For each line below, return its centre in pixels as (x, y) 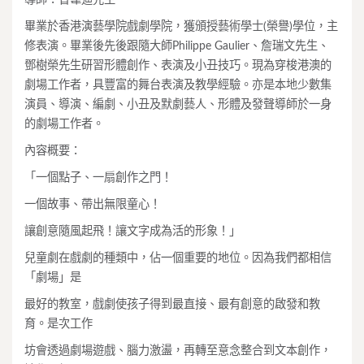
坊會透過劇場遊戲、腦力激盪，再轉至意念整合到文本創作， (178, 351)
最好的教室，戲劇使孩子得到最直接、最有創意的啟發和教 (172, 304)
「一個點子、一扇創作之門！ (98, 178)
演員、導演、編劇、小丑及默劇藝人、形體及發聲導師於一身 (178, 104)
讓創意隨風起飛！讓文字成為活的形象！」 (132, 231)
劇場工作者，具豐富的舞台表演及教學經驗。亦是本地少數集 (178, 85)
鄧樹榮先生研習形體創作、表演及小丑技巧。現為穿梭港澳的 (178, 65)
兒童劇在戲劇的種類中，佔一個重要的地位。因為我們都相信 (178, 258)
